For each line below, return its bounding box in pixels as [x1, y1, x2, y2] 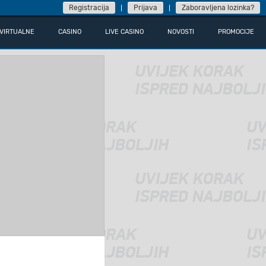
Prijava [134, 4, 157, 12]
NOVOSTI [167, 28, 194, 36]
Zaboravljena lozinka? [182, 4, 254, 12]
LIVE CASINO [105, 28, 144, 36]
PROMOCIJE [218, 28, 254, 36]
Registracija [69, 4, 109, 12]
